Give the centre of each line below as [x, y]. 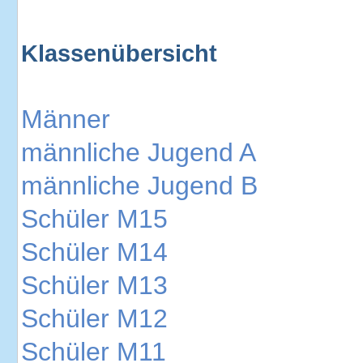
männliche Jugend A [139, 153]
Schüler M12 [94, 319]
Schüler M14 [94, 252]
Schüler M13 [94, 286]
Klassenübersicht [119, 53]
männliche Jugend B [139, 186]
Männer [66, 120]
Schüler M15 [94, 219]
